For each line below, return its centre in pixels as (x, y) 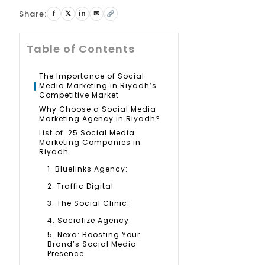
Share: (33, 14)
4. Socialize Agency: (91, 220)
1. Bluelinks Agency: (89, 169)
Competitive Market (79, 95)
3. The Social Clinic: (90, 203)
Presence (66, 253)
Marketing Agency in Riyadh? (100, 119)
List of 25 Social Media (87, 133)
